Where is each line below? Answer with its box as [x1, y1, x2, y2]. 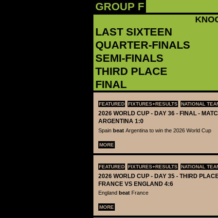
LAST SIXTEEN [95, 26, 172, 38]
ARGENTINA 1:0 [98, 118, 144, 125]
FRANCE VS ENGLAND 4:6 [98, 180, 173, 187]
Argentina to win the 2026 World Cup [126, 127, 211, 133]
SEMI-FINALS [95, 52, 163, 65]
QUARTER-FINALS [95, 39, 190, 52]
